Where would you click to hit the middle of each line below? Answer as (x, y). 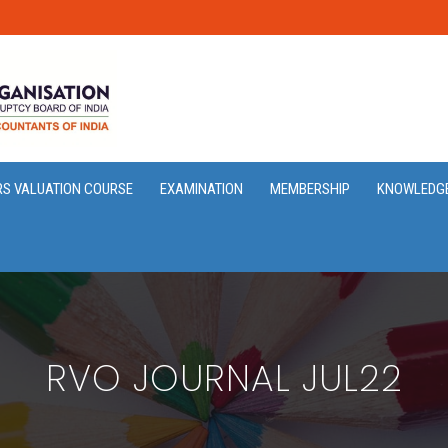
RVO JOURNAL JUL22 (224, 378)
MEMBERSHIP (310, 188)
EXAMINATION (201, 188)
